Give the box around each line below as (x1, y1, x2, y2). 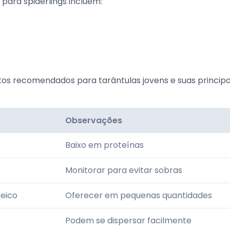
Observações (65, 114, 122, 126)
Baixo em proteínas (65, 139, 144, 151)
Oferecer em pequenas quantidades (65, 189, 212, 201)
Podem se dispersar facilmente (65, 215, 191, 226)
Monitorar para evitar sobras (65, 164, 182, 176)
